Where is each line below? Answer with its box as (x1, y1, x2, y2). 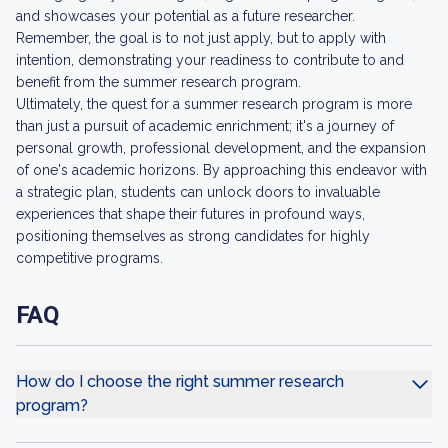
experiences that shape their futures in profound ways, (16, 206, 365, 222)
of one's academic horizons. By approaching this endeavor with (16, 162, 427, 178)
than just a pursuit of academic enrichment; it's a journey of (16, 118, 394, 134)
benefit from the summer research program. (16, 74, 301, 90)
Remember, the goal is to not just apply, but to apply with (16, 30, 386, 46)
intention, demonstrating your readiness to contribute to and (16, 52, 404, 68)
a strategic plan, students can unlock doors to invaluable (16, 184, 380, 200)
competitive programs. (16, 250, 163, 266)
